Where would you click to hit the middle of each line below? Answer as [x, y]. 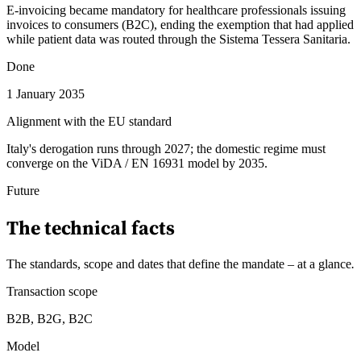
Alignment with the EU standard [89, 122]
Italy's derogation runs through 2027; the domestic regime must [166, 149]
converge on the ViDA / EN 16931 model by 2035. [137, 164]
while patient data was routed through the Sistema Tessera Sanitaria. [178, 39]
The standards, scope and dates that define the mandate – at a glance [179, 264]
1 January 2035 [46, 94]
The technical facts [91, 228]
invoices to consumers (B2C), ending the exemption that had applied [180, 25]
